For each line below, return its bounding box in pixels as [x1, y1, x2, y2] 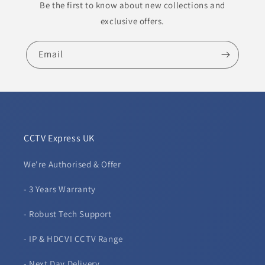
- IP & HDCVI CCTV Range [24, 233, 123, 245]
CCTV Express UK [24, 132, 95, 145]
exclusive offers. [100, 15, 165, 27]
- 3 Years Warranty [24, 183, 96, 195]
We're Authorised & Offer [24, 159, 121, 170]
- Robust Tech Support [24, 208, 112, 220]
